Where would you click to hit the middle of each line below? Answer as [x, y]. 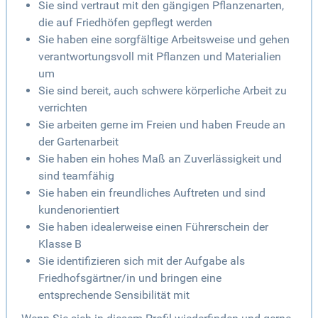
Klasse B [60, 244]
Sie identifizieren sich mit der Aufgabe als [142, 261]
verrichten [63, 108]
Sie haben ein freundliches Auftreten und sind [152, 193]
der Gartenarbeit [78, 142]
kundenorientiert [79, 210]
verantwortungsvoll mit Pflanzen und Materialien [160, 57]
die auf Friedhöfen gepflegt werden [125, 23]
